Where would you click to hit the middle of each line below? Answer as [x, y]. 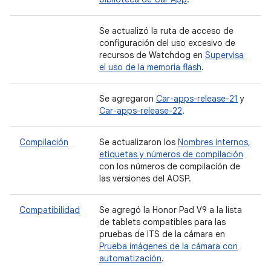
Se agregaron [128, 99]
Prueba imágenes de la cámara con [168, 246]
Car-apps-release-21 [197, 99]
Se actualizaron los [139, 142]
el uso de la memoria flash [150, 67]
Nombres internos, [214, 142]
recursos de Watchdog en [152, 55]
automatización [130, 258]
